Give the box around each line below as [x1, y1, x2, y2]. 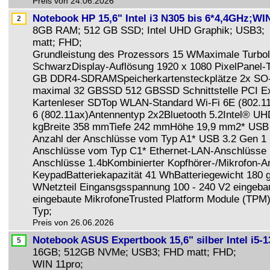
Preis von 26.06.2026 [33, 218, 114, 227]
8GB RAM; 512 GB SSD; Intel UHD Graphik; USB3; [33, 25, 268, 36]
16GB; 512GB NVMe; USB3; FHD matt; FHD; [33, 246, 239, 258]
